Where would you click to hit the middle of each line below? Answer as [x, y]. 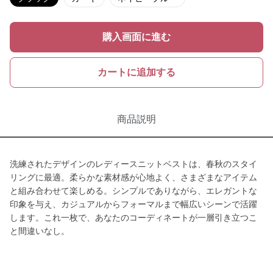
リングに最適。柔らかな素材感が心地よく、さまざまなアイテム [133, 177]
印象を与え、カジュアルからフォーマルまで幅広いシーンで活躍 [133, 204]
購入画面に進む [136, 37]
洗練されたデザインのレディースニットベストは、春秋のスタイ [133, 164]
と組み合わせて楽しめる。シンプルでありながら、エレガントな [133, 191]
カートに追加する [136, 72]
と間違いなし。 [40, 231]
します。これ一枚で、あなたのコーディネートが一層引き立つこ [133, 218]
